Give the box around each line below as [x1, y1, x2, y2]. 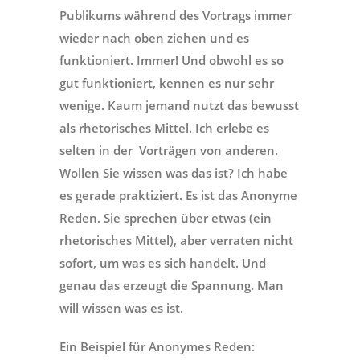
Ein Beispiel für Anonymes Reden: [59, 337, 255, 354]
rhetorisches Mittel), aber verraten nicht [59, 231, 293, 248]
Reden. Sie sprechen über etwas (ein [59, 209, 272, 226]
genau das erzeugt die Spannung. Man [59, 276, 284, 293]
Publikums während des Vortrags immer [59, 6, 292, 23]
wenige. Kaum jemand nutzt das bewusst [59, 96, 299, 113]
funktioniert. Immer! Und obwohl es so [59, 51, 284, 68]
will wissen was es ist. [59, 299, 183, 316]
